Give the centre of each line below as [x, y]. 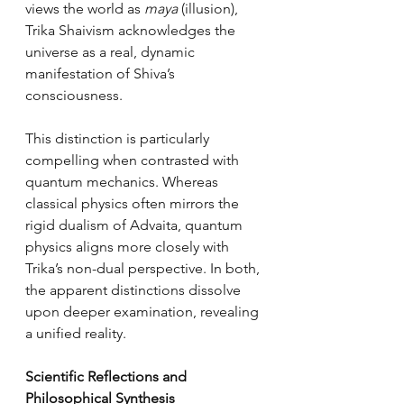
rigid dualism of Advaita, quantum [136, 225]
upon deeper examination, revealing [144, 312]
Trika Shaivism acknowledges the [132, 30]
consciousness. [74, 95]
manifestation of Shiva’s [102, 73]
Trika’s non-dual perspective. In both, [144, 268]
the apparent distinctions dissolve [135, 290]
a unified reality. [76, 333]
